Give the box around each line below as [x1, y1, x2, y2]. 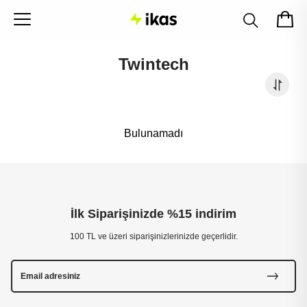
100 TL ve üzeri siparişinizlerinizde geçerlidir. [69, 232, 238, 241]
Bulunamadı [124, 127, 183, 139]
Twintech [118, 55, 189, 73]
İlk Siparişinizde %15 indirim [71, 207, 236, 221]
